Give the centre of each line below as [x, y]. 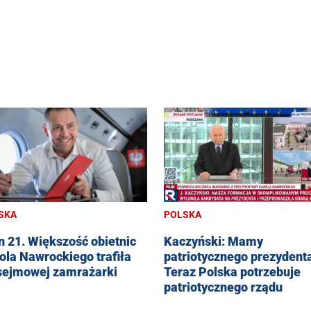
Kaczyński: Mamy [213, 242]
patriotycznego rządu [223, 287]
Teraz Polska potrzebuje [232, 272]
